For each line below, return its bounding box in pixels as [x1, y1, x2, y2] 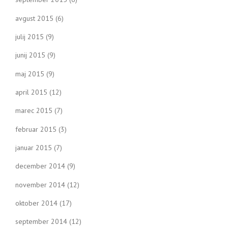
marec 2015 [15, 106, 52, 116]
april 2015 [15, 88, 47, 97]
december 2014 [15, 161, 65, 171]
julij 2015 [15, 32, 44, 42]
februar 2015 [15, 124, 56, 134]
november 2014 [15, 180, 65, 189]
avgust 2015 [15, 13, 53, 23]
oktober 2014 [15, 198, 58, 208]
